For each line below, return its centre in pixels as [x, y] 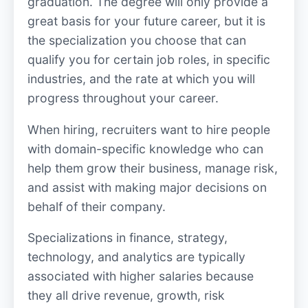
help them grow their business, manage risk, [153, 168]
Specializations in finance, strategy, [128, 238]
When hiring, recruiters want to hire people [149, 129]
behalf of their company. [97, 206]
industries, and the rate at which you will [141, 79]
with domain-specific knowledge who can [145, 148]
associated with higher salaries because [141, 276]
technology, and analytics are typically [136, 257]
